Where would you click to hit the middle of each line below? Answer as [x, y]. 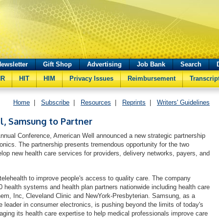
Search [191, 64]
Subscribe [55, 102]
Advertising [104, 64]
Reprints [134, 102]
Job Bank [151, 64]
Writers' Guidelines [183, 102]
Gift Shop [57, 64]
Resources [96, 102]
